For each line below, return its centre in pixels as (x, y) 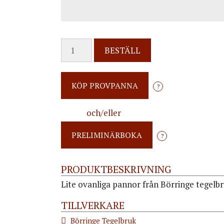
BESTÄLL (122, 50)
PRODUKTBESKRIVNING (116, 169)
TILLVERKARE (93, 205)
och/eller (103, 112)
